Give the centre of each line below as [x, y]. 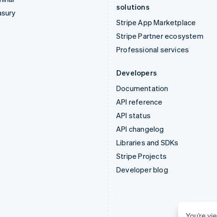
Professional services [153, 49]
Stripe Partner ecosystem [160, 36]
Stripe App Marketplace [156, 22]
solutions [133, 7]
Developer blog [142, 170]
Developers [137, 73]
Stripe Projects [141, 156]
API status [133, 115]
